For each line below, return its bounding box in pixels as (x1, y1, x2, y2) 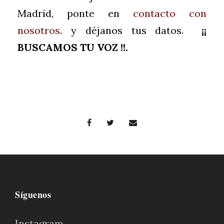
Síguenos (15, 188, 51, 201)
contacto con (133, 7, 206, 19)
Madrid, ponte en (17, 7, 133, 19)
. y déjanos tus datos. (60, 24, 201, 36)
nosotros (17, 24, 60, 36)
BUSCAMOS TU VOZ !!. (17, 41, 128, 53)
